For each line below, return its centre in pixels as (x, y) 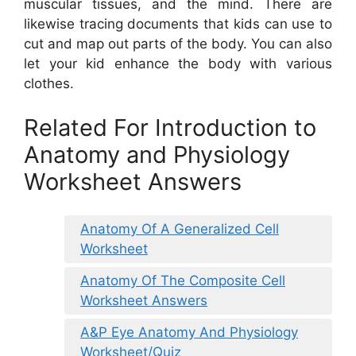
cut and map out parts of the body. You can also (178, 44)
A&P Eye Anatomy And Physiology (189, 333)
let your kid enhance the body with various (178, 64)
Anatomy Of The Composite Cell (183, 281)
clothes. (49, 84)
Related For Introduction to (170, 127)
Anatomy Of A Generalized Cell (180, 229)
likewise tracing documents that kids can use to (178, 24)
